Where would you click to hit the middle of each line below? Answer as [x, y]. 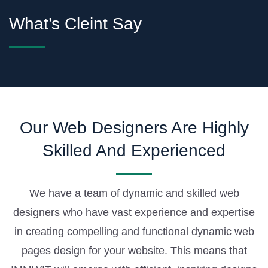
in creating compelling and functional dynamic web [134, 231]
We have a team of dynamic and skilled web [134, 193]
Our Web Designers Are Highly [134, 127]
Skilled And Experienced [134, 150]
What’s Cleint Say [75, 23]
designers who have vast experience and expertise [134, 212]
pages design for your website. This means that [134, 250]
